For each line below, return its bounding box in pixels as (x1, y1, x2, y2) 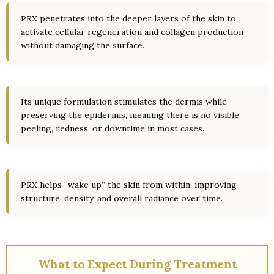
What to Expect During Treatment (37, 257, 237, 272)
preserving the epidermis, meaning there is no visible (21, 109, 239, 120)
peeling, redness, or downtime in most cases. (21, 123, 204, 134)
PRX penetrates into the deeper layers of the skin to (21, 13, 236, 24)
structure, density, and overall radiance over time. (21, 193, 223, 204)
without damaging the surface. (21, 40, 144, 51)
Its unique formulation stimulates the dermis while (21, 96, 227, 107)
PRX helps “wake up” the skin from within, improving (21, 179, 237, 190)
